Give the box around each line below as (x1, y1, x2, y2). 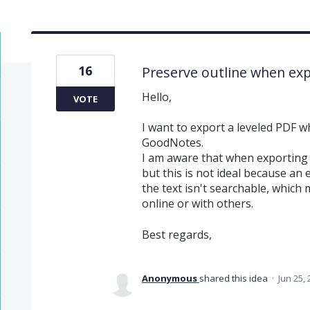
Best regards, (141, 226, 212, 242)
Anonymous (141, 271, 197, 284)
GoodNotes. (141, 135, 203, 151)
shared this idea (199, 271, 270, 284)
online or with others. (141, 196, 253, 212)
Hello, (141, 89, 172, 104)
